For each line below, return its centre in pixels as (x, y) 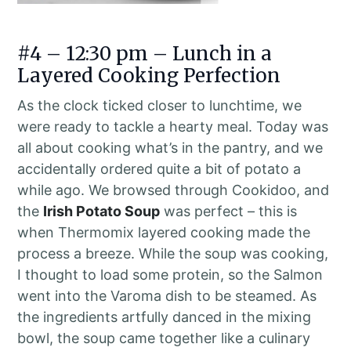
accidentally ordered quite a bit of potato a (159, 168)
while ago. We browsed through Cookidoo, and (174, 190)
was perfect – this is (229, 211)
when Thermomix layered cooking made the (164, 232)
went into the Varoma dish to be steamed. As (167, 295)
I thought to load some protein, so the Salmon (170, 274)
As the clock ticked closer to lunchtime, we (160, 105)
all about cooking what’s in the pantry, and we (170, 147)
